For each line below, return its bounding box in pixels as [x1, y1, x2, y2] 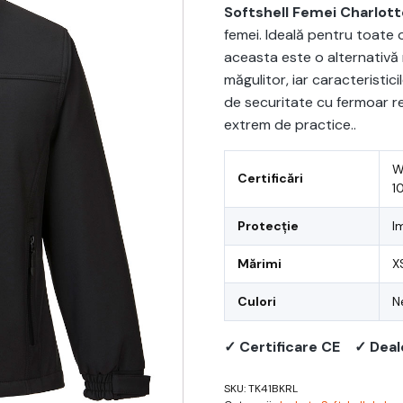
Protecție [237, 218, 299, 234]
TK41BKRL [248, 381, 298, 396]
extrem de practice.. [224, 115, 356, 134]
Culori [237, 293, 276, 309]
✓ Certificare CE [224, 337, 340, 356]
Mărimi [237, 255, 282, 272]
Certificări [237, 170, 303, 186]
